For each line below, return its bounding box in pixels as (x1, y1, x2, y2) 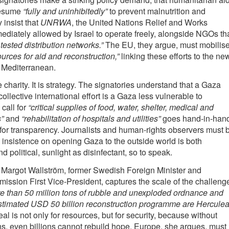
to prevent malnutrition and (107, 5, 205, 17)
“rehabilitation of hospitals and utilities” (21, 112, 161, 125)
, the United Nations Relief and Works (71, 16, 208, 28)
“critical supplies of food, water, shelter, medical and (28, 101, 214, 113)
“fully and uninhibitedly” (22, 5, 107, 17)
